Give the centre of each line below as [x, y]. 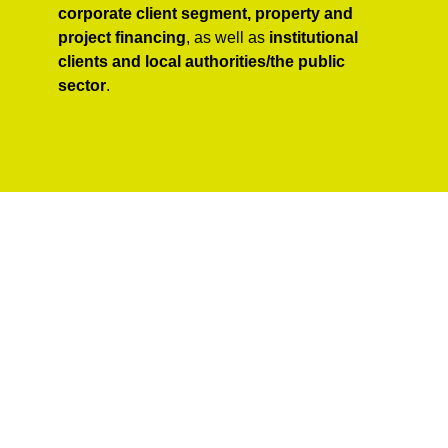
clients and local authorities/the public [201, 62]
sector [82, 86]
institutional [313, 38]
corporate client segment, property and [205, 14]
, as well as [227, 38]
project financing [122, 38]
